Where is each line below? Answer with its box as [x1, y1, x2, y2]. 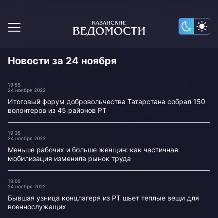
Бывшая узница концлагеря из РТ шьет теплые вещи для [8, 194, 199, 202]
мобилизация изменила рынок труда [8, 154, 131, 163]
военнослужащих [8, 202, 66, 211]
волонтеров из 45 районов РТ [8, 106, 107, 114]
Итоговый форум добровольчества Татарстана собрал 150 [8, 97, 205, 106]
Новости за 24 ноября [8, 55, 117, 67]
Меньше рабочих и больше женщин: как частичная [8, 145, 178, 154]
